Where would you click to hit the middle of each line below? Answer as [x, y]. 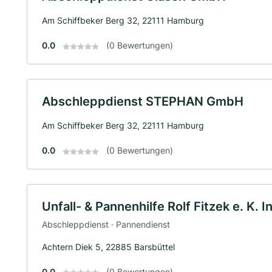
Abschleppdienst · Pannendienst [106, 224]
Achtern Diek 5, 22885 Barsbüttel [108, 246]
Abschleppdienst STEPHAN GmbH [143, 102]
